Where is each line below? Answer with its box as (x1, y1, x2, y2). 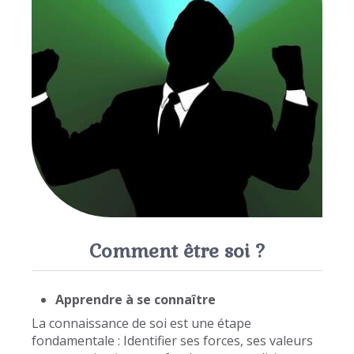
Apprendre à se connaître (55, 291, 216, 309)
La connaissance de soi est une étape (32, 314, 251, 333)
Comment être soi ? (88, 239, 265, 264)
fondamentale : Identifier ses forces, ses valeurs (32, 332, 313, 350)
